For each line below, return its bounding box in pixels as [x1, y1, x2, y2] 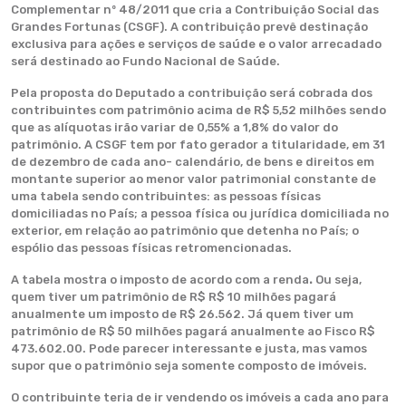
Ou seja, [315, 273, 362, 286]
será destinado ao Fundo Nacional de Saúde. [11, 54, 280, 68]
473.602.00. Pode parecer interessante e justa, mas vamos [11, 342, 367, 355]
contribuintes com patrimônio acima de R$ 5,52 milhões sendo [11, 103, 386, 117]
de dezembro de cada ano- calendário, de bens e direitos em [11, 155, 374, 169]
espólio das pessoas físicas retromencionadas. [11, 241, 292, 255]
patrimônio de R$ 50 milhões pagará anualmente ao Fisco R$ [11, 324, 375, 338]
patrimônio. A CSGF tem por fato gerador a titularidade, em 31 [11, 138, 385, 151]
